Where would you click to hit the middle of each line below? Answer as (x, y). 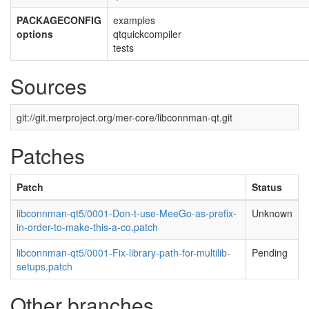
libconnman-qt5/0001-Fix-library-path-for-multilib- (123, 252)
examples (134, 20)
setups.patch (44, 266)
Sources (49, 86)
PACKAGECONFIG (59, 20)
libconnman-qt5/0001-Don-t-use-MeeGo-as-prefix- (127, 213)
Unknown (272, 213)
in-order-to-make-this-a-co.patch (87, 227)
